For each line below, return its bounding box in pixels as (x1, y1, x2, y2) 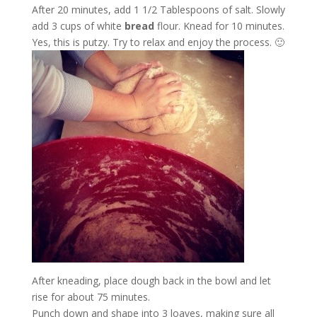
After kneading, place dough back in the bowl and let (31, 274, 271, 287)
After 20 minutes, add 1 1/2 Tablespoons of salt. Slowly (31, 3, 285, 16)
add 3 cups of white (31, 19, 125, 33)
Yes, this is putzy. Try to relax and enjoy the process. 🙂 (31, 35, 284, 49)
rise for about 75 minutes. (31, 290, 150, 304)
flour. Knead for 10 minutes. (154, 19, 284, 33)
